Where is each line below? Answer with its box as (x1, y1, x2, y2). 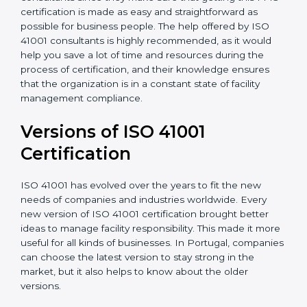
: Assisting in (214, 19, 271, 31)
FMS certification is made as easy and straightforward (21, 106, 269, 118)
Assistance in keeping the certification (27, 19, 214, 31)
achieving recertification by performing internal (21, 34, 238, 45)
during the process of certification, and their (21, 164, 225, 175)
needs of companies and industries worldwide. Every (21, 294, 267, 306)
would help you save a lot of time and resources (21, 149, 244, 161)
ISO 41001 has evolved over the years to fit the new (21, 280, 261, 291)
